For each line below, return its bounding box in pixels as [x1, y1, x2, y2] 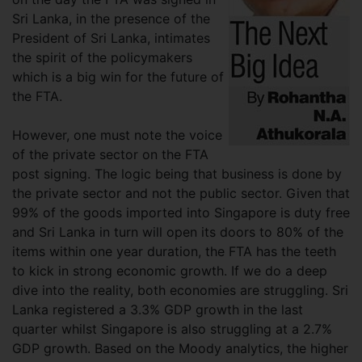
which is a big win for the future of [12, 68, 224, 85]
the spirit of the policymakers [12, 48, 192, 65]
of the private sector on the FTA [12, 145, 208, 162]
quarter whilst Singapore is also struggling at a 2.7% [12, 320, 332, 337]
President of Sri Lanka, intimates [12, 29, 210, 46]
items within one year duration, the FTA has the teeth [12, 242, 336, 259]
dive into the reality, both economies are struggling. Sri [12, 281, 348, 298]
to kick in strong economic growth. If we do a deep [12, 262, 327, 279]
